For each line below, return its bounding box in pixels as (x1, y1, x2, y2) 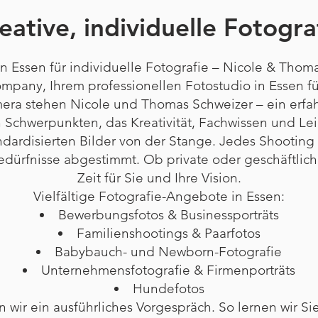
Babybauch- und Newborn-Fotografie (55, 243, 282, 260)
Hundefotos (132, 280, 204, 297)
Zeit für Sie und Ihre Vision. (77, 170, 241, 186)
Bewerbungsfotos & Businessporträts (57, 207, 279, 223)
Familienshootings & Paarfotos (76, 225, 261, 241)
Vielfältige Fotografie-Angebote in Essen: (33, 188, 285, 204)
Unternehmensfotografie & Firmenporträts (41, 262, 295, 278)
